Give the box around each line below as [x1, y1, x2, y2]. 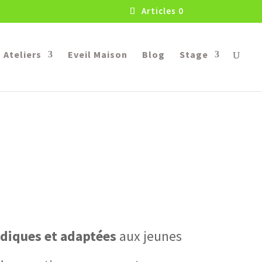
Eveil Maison [68, 49, 127, 60]
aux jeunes [116, 227, 182, 246]
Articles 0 [141, 5, 184, 17]
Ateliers [4, 49, 42, 60]
